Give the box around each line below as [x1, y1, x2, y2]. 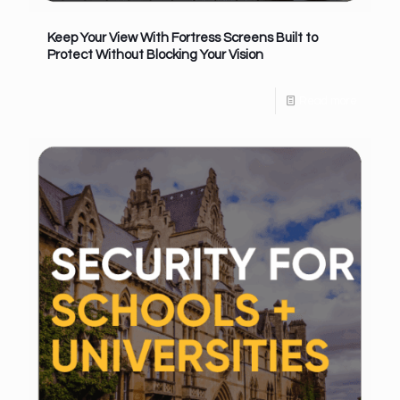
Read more [299, 94, 357, 107]
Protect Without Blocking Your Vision [47, 47, 263, 62]
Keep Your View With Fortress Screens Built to [47, 30, 318, 45]
